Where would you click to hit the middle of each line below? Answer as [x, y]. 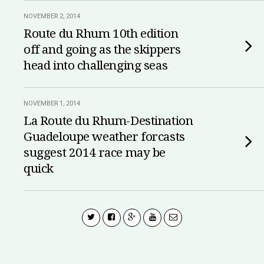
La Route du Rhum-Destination [108, 121]
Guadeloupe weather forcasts [104, 137]
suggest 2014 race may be [95, 153]
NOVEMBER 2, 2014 [52, 16]
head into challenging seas [96, 65]
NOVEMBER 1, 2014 [52, 103]
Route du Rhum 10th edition [101, 34]
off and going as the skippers [102, 49]
